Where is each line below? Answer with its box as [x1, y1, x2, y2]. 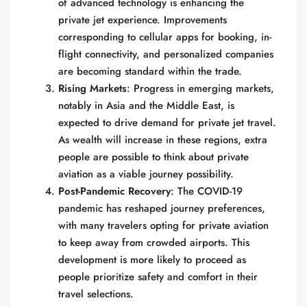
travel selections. [58, 286, 134, 302]
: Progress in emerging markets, [127, 81, 274, 96]
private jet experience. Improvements [58, 12, 227, 27]
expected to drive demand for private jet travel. [58, 115, 276, 130]
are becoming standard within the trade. [58, 64, 242, 79]
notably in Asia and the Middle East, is [58, 98, 234, 113]
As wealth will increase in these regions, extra [58, 132, 267, 147]
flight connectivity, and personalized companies [58, 47, 273, 62]
